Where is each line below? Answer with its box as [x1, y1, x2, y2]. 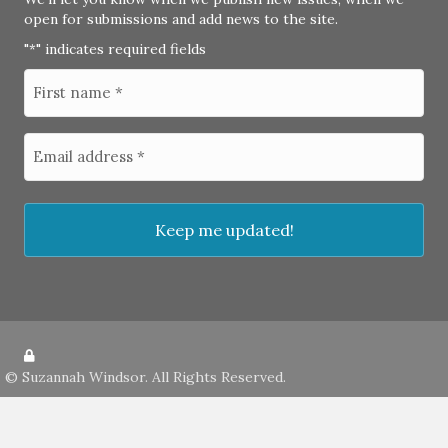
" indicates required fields [36, 40, 206, 59]
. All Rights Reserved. [145, 368, 286, 387]
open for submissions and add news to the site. [24, 10, 338, 29]
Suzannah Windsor [22, 368, 145, 387]
